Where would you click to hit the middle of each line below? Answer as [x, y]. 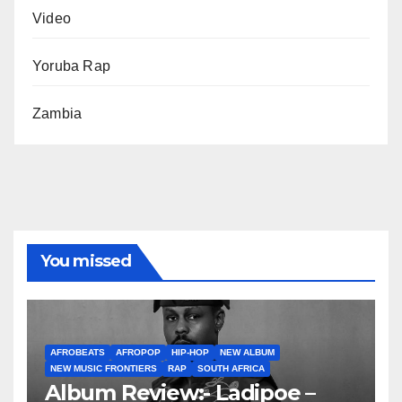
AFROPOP [138, 353]
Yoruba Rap [71, 66]
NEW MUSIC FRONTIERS [104, 369]
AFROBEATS [78, 353]
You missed [86, 261]
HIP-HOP [190, 353]
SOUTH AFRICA [231, 369]
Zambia [57, 113]
